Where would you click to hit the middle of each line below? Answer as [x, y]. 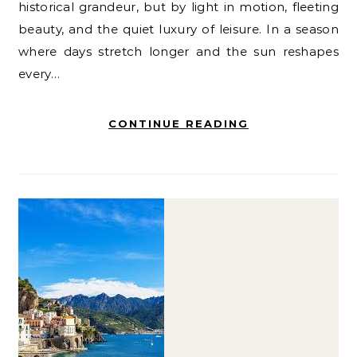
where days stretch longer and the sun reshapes [178, 51]
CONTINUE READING [178, 123]
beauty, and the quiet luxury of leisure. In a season [178, 29]
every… [39, 73]
